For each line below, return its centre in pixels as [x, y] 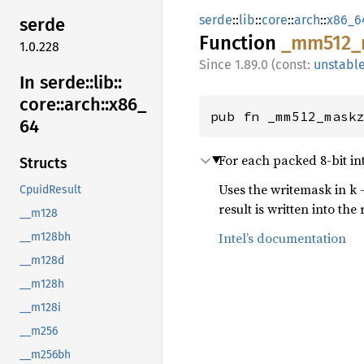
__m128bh [45, 237]
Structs [43, 164]
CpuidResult [50, 190]
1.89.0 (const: [274, 65]
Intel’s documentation [282, 238]
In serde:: [56, 82]
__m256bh [45, 355]
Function [240, 43]
